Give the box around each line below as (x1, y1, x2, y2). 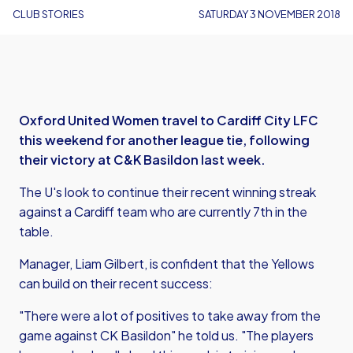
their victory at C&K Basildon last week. (19, 151, 266, 168)
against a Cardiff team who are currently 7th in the (19, 203, 307, 220)
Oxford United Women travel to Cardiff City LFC (19, 112, 318, 128)
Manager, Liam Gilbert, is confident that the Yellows (19, 255, 314, 272)
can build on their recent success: (19, 275, 213, 292)
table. (19, 223, 54, 240)
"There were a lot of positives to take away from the (19, 307, 321, 324)
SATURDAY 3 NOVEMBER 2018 (199, 8, 340, 20)
